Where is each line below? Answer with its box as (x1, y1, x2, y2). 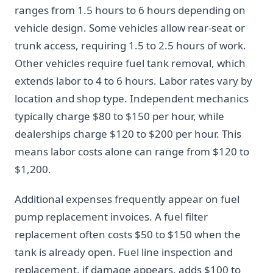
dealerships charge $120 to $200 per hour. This (15, 127, 241, 141)
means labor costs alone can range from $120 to (15, 144, 249, 158)
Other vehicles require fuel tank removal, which (15, 56, 246, 70)
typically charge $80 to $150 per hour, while (15, 109, 224, 123)
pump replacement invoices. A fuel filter (15, 210, 208, 224)
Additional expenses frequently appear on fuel (15, 192, 239, 206)
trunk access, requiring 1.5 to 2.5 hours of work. (15, 38, 246, 52)
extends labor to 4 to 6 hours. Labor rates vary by (15, 74, 252, 88)
